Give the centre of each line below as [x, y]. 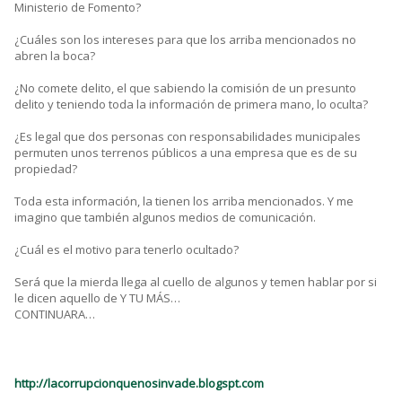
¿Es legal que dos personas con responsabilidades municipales [188, 137]
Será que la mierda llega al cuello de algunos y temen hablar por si [196, 282]
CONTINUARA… [55, 315]
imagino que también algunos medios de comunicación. [165, 218]
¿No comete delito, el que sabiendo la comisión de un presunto [185, 88]
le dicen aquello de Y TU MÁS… [97, 298]
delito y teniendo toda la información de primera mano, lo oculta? [191, 105]
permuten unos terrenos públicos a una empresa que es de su [186, 153]
